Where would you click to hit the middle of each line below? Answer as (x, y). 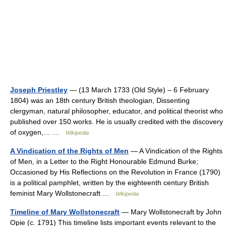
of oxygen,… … (38, 132)
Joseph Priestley (39, 90)
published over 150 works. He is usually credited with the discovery (117, 122)
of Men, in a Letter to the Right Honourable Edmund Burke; (104, 161)
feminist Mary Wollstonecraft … (63, 193)
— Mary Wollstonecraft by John (171, 212)
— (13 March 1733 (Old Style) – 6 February (138, 90)
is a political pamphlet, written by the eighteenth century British (109, 183)
